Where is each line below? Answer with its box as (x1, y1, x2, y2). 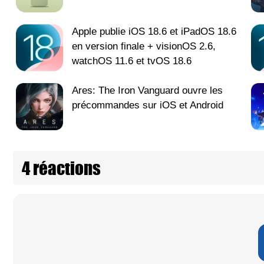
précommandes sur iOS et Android (72, 100, 223, 111)
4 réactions (22, 155, 101, 181)
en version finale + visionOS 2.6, (72, 41, 216, 52)
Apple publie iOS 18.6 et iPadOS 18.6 (72, 26, 236, 38)
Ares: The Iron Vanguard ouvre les (72, 85, 223, 97)
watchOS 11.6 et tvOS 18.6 (72, 55, 192, 67)
